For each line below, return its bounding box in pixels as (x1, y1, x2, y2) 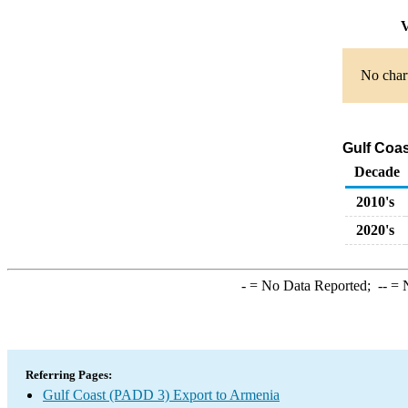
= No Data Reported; (245, 278, 378, 293)
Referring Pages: (25, 368, 112, 382)
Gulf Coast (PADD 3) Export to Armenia (43, 387, 280, 403)
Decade (354, 164, 400, 179)
